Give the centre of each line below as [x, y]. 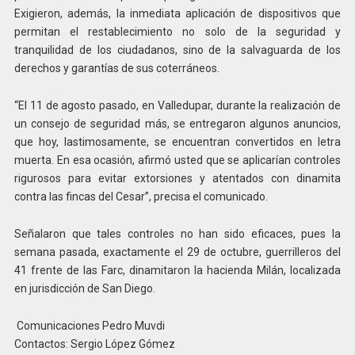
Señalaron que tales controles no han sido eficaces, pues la [177, 234]
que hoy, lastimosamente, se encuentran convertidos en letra [177, 142]
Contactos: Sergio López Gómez [94, 344]
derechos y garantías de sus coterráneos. [116, 69]
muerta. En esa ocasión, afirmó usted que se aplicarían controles [177, 160]
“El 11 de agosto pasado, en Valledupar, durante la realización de [177, 106]
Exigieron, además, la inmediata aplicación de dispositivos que [177, 14]
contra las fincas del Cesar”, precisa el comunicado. [141, 197]
